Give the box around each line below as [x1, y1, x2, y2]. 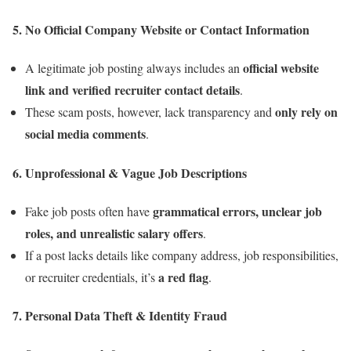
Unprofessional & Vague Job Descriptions [25, 163, 247, 182]
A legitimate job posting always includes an [25, 60, 243, 77]
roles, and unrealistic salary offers [25, 223, 203, 242]
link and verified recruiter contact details [25, 81, 240, 100]
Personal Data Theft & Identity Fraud [25, 306, 227, 325]
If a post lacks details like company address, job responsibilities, [25, 246, 338, 263]
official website [243, 59, 319, 78]
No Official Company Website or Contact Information [25, 20, 309, 39]
